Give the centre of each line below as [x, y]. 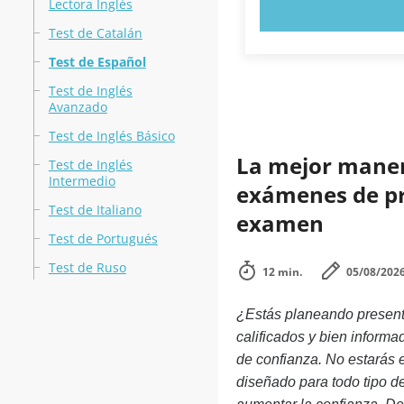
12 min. [282, 272]
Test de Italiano [95, 210]
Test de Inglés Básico [111, 136]
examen [280, 223]
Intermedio [82, 181]
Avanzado [78, 107]
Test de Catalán [95, 33]
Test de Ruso [87, 267]
